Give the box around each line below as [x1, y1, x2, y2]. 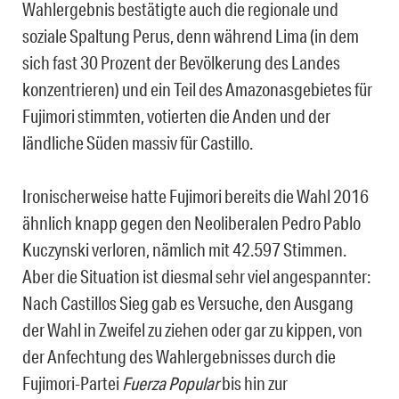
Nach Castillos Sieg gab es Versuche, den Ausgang [22, 292, 354, 314]
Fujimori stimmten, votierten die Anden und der [22, 105, 330, 127]
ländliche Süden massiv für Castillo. [22, 132, 253, 154]
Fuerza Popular [122, 372, 219, 395]
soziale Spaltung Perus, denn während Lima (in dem [22, 25, 359, 47]
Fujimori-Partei [22, 372, 122, 395]
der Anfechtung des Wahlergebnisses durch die [22, 346, 336, 368]
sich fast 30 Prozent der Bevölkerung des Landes [22, 52, 340, 74]
